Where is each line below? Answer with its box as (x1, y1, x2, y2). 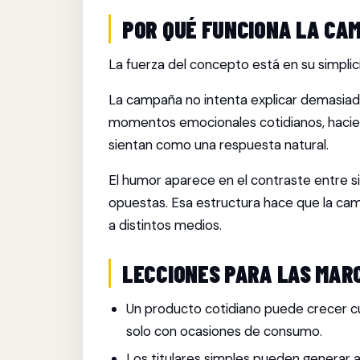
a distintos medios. (108, 216, 222, 234)
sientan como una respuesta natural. (108, 136, 329, 153)
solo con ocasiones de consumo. (126, 322, 323, 340)
